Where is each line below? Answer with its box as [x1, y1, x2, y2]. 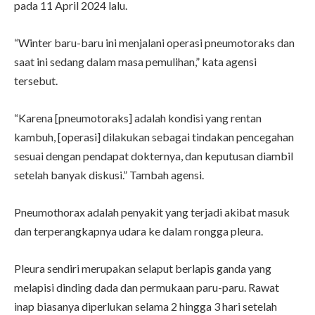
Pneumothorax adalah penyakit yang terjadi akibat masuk [14, 205, 290, 219]
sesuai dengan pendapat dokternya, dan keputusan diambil [14, 148, 293, 162]
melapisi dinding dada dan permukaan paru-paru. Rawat [14, 280, 279, 294]
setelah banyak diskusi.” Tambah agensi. [14, 167, 204, 181]
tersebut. [14, 73, 58, 87]
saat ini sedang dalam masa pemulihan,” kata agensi [14, 54, 257, 68]
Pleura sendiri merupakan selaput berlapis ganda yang [14, 261, 271, 275]
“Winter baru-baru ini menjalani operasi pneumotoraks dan [14, 35, 295, 49]
